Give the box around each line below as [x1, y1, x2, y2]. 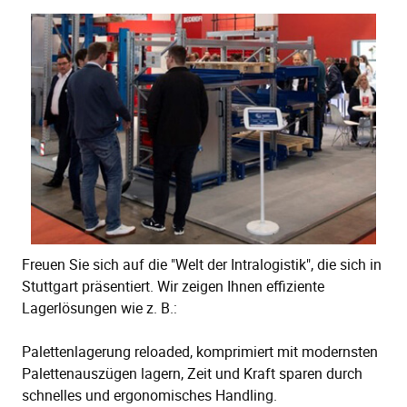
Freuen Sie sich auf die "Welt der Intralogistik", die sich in [22, 254, 382, 275]
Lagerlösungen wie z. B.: [22, 298, 177, 319]
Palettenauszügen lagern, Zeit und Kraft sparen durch [22, 363, 362, 384]
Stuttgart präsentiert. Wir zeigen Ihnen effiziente [22, 276, 324, 297]
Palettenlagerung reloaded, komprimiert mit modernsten [22, 342, 378, 362]
